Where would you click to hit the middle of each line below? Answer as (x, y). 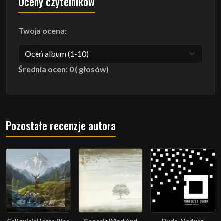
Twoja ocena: (42, 30)
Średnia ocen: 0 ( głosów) (63, 69)
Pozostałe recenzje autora (61, 125)
